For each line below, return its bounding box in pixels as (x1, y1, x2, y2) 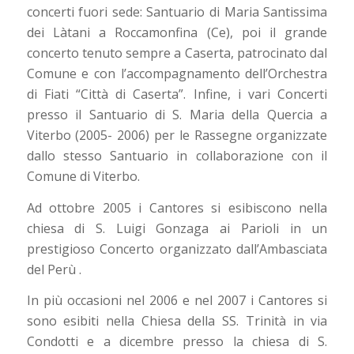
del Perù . (26, 260, 81, 278)
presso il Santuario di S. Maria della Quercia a (26, 105, 328, 123)
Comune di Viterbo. (26, 167, 140, 185)
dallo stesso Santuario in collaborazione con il (26, 146, 328, 164)
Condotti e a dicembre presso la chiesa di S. (26, 333, 328, 351)
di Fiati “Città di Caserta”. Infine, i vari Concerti (26, 85, 328, 103)
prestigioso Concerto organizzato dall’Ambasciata (26, 239, 328, 258)
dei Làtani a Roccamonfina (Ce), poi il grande (26, 23, 328, 41)
